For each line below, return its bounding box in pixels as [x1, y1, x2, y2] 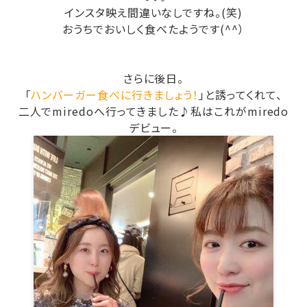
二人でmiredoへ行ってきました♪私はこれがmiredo [18, 103, 289, 120]
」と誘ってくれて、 [198, 86, 282, 103]
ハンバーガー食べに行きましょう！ [31, 86, 199, 103]
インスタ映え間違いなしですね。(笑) [64, 4, 243, 21]
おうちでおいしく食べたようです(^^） [62, 21, 245, 38]
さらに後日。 [123, 70, 184, 87]
